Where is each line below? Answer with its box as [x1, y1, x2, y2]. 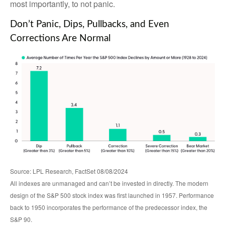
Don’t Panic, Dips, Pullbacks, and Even [10, 20, 169, 30]
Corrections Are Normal [10, 34, 110, 44]
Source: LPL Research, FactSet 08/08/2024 [10, 167, 128, 176]
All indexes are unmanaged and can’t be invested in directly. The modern [10, 179, 208, 188]
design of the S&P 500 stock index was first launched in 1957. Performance [10, 191, 214, 200]
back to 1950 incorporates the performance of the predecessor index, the [10, 203, 207, 212]
